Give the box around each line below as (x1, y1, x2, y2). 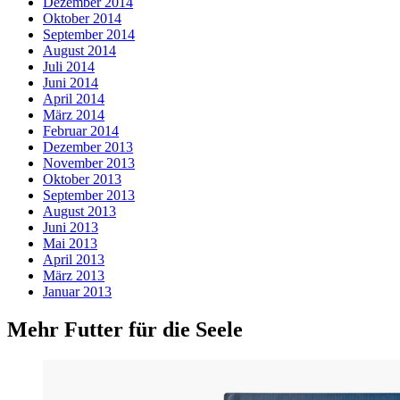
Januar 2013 (43, 284, 112, 300)
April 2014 (43, 91, 104, 107)
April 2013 (43, 252, 104, 268)
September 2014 (43, 27, 135, 43)
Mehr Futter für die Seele (7, 318, 243, 342)
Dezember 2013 (43, 139, 133, 155)
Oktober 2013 (43, 171, 121, 187)
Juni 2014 (43, 75, 98, 91)
